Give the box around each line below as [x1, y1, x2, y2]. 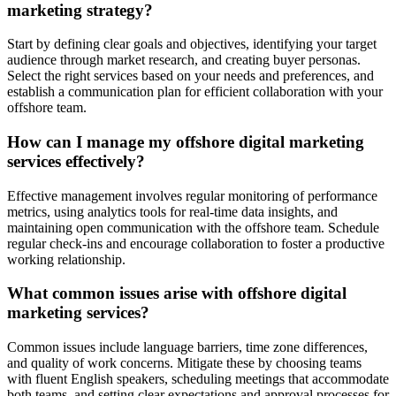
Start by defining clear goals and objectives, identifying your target [7, 36, 377, 52]
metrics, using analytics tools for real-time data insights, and [7, 203, 338, 219]
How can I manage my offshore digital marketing [7, 133, 364, 152]
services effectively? [7, 152, 145, 171]
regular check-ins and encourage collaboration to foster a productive [7, 235, 385, 251]
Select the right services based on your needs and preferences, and [7, 68, 374, 84]
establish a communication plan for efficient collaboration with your [7, 84, 383, 100]
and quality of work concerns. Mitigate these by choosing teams [7, 355, 362, 371]
